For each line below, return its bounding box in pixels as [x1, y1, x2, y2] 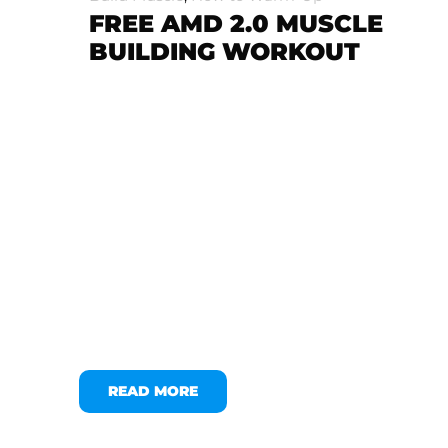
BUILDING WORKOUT [89, 36, 361, 66]
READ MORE [108, 381, 199, 400]
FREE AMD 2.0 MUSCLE [89, 8, 384, 38]
